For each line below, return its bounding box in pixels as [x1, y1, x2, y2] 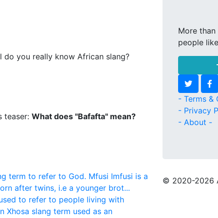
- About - [178, 117, 212, 127]
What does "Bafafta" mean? [32, 111, 136, 121]
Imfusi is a [111, 171, 148, 181]
